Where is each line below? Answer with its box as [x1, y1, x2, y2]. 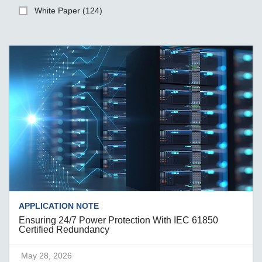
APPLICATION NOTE [19, 201, 99, 211]
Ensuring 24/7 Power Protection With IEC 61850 [19, 215, 219, 225]
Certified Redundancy [19, 224, 110, 235]
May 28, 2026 [21, 250, 73, 260]
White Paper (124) [35, 6, 103, 16]
